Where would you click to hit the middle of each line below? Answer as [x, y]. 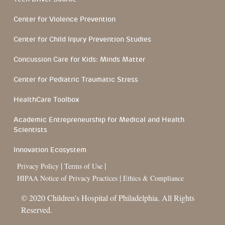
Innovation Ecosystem [50, 150]
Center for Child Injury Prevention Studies [82, 39]
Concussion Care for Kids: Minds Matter [79, 59]
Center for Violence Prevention [65, 19]
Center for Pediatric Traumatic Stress [76, 79]
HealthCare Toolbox [46, 99]
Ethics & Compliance [153, 178]
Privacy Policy [38, 166]
